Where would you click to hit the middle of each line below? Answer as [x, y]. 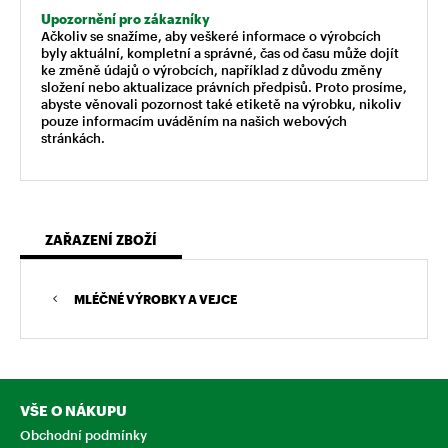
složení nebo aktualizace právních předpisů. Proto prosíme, [224, 86]
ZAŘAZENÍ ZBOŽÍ [101, 239]
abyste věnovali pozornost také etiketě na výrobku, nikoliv [221, 103]
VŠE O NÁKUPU [73, 410]
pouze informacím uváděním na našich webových [194, 120]
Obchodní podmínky [83, 434]
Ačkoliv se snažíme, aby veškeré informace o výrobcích [211, 35]
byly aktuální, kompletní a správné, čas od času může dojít [220, 52]
